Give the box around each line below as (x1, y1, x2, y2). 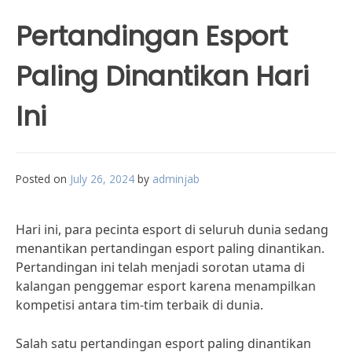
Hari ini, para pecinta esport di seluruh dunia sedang (16, 221, 328, 238)
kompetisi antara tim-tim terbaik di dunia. (16, 296, 263, 313)
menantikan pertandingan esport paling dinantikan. (16, 240, 324, 257)
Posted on (16, 171, 70, 186)
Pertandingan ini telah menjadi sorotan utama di (16, 258, 305, 276)
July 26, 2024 (70, 171, 134, 186)
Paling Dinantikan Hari (16, 57, 309, 95)
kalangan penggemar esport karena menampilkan (16, 277, 316, 295)
